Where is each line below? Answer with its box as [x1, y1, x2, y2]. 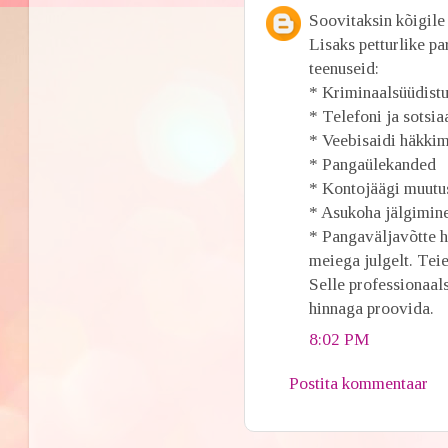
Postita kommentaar [289, 374, 429, 393]
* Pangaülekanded [309, 155, 437, 174]
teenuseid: [309, 59, 380, 78]
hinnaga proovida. [309, 299, 435, 318]
